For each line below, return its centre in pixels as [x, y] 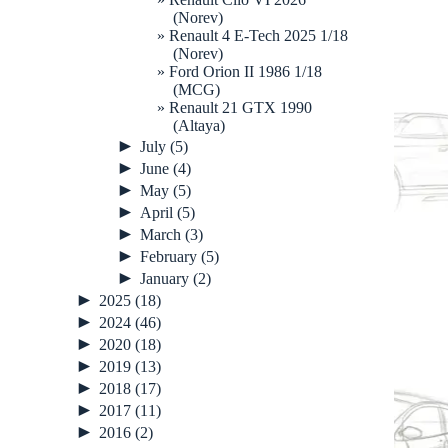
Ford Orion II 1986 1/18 [245, 71]
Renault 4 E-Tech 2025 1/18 [258, 35]
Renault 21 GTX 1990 [240, 107]
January [166, 278]
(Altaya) [199, 125]
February [170, 256]
